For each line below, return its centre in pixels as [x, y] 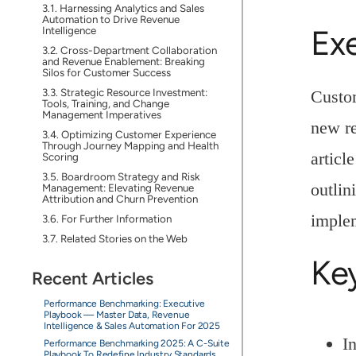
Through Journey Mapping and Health [130, 145]
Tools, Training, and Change [105, 103]
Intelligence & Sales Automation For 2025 [132, 326]
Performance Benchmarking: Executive [124, 304]
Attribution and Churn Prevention [120, 199]
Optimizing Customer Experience [138, 134]
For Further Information [116, 219]
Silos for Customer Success [106, 72]
